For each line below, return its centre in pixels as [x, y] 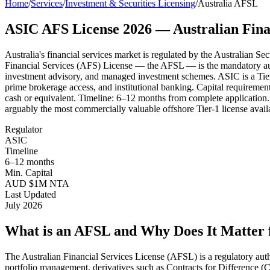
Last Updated [30, 194]
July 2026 [24, 205]
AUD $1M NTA [37, 183]
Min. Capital [29, 172]
